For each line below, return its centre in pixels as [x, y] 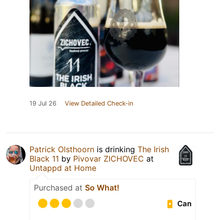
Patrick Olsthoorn [62, 150]
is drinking [116, 150]
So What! [102, 188]
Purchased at [59, 188]
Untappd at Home [63, 168]
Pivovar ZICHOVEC [109, 159]
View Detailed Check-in [99, 104]
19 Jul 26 [43, 104]
